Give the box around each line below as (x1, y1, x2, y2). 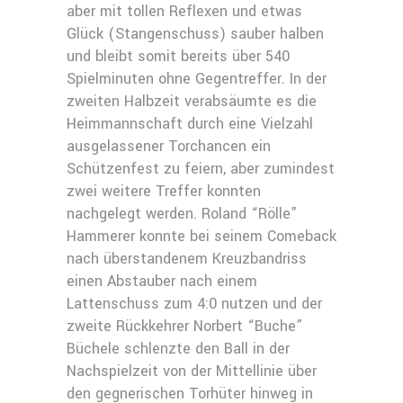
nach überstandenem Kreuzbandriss (67, 248, 307, 269)
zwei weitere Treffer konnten (67, 181, 261, 201)
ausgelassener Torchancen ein (67, 136, 271, 157)
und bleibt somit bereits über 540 (67, 46, 290, 67)
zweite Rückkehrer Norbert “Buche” (67, 316, 303, 336)
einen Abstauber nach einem (67, 271, 257, 291)
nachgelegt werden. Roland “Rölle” (67, 203, 298, 224)
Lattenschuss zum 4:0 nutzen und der (67, 293, 322, 314)
